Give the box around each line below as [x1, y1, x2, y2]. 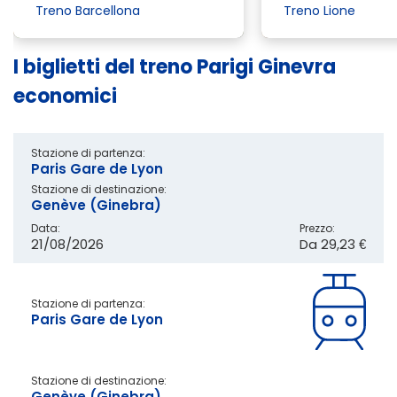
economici [13, 82, 117, 110]
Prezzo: [300, 220, 335, 236]
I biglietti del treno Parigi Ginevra [13, 52, 336, 81]
